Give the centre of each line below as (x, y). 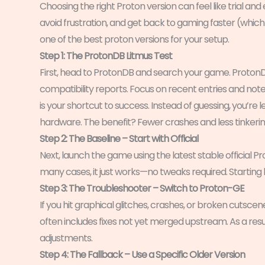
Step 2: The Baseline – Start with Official (119, 138)
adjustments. (66, 238)
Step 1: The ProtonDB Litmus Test (106, 56)
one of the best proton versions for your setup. (134, 39)
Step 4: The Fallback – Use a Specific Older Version (142, 254)
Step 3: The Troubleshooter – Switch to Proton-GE (142, 188)
